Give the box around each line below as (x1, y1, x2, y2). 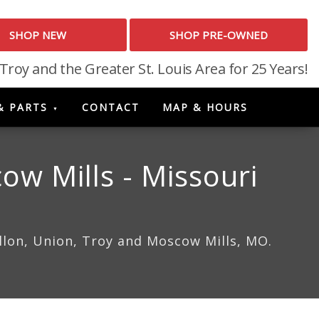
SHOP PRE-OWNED (169, 28, 268, 42)
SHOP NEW (9, 28, 66, 42)
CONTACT (82, 100, 140, 114)
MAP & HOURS (162, 100, 248, 114)
